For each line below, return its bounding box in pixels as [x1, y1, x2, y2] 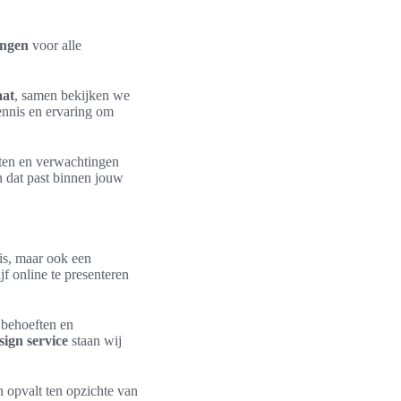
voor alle [29, 38, 81, 53]
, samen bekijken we [14, 88, 130, 103]
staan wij [68, 333, 122, 348]
